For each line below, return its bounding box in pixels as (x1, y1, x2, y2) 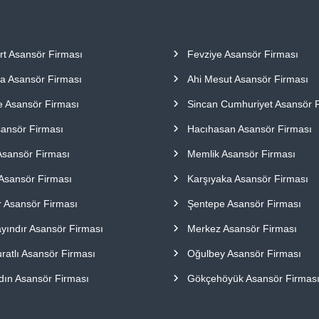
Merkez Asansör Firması (187, 223, 298, 235)
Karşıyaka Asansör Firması (187, 173, 309, 185)
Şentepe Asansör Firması (187, 198, 302, 210)
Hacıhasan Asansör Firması (187, 123, 313, 135)
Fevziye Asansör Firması (187, 48, 299, 61)
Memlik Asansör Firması (187, 148, 296, 160)
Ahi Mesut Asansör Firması (187, 73, 309, 85)
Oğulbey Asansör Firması (187, 248, 302, 260)
